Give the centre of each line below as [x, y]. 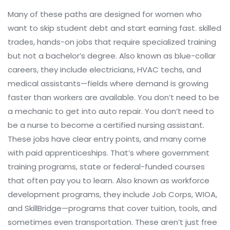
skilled [210, 28]
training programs [42, 167]
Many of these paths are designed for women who [105, 14]
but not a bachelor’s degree [62, 56]
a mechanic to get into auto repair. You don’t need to [111, 111]
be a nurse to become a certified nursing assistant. [106, 125]
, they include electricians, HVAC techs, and [119, 70]
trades [21, 42]
